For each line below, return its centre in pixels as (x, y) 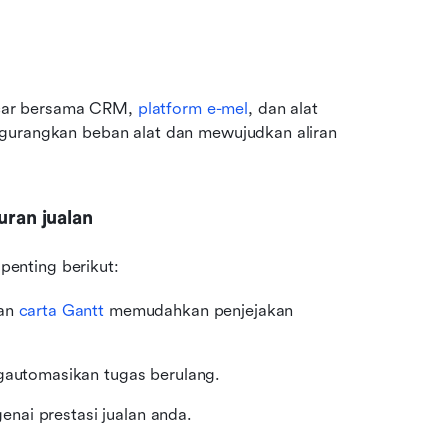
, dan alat (283, 108)
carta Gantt (61, 310)
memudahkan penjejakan (199, 310)
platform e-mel (193, 108)
